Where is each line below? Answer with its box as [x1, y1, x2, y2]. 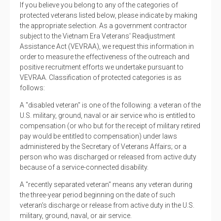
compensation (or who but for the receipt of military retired [20, 121, 200, 130]
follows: [20, 83, 45, 92]
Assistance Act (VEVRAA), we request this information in [20, 42, 194, 50]
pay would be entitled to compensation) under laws [20, 132, 177, 140]
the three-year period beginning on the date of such [20, 190, 175, 199]
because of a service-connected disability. [20, 163, 148, 171]
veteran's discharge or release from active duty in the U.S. [20, 201, 194, 209]
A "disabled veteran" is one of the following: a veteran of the [20, 101, 201, 109]
